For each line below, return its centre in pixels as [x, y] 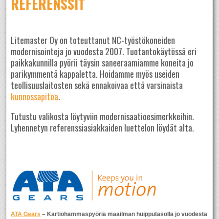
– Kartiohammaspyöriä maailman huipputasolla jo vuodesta [124, 214]
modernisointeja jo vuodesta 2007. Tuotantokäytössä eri [104, 51]
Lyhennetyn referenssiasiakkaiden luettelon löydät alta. [103, 128]
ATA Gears [26, 214]
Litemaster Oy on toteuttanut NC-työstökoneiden [93, 40]
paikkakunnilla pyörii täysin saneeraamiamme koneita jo [102, 63]
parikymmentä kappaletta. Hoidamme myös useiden [95, 74]
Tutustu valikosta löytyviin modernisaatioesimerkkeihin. [103, 116]
